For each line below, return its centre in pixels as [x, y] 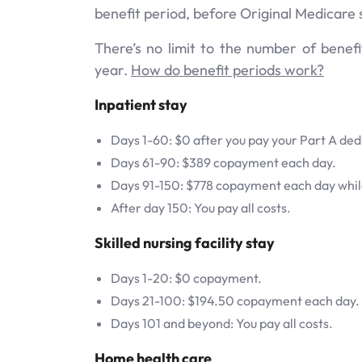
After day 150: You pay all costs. [201, 207]
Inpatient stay [141, 104]
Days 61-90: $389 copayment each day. [223, 162]
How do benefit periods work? [227, 69]
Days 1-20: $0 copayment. [186, 278]
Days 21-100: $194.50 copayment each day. [235, 300]
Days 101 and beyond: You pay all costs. [222, 323]
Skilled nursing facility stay [186, 242]
